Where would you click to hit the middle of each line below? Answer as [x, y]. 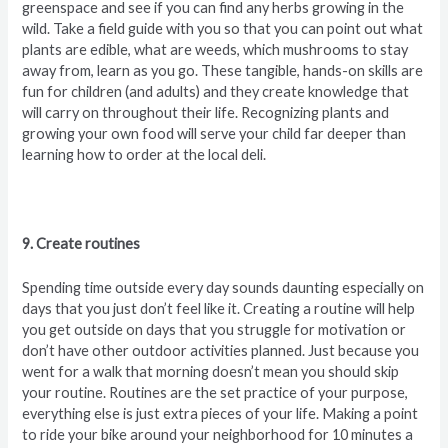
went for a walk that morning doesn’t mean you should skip [211, 372]
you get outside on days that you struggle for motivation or [214, 330]
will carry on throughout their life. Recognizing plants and [206, 113]
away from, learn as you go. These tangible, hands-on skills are [223, 71]
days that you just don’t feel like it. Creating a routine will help [219, 309]
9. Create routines [81, 243]
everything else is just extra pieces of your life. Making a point [220, 414]
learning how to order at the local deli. [144, 155]
